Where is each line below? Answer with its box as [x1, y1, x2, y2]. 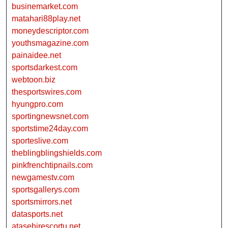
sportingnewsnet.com [12, 111, 89, 121]
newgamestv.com [12, 173, 74, 182]
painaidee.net [12, 50, 61, 60]
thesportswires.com [12, 87, 81, 96]
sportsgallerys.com [12, 185, 79, 194]
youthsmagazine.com [12, 38, 89, 47]
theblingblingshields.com [12, 148, 102, 157]
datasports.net [12, 209, 63, 218]
